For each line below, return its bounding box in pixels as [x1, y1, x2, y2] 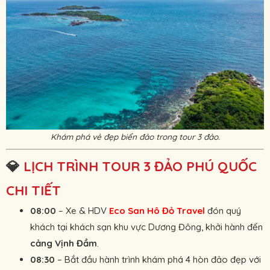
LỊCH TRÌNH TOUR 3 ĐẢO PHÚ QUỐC [20, 157, 257, 175]
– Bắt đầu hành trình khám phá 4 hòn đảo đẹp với [55, 254, 261, 266]
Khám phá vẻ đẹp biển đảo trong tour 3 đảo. [50, 131, 220, 142]
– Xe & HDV [56, 205, 109, 217]
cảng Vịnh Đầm [30, 237, 97, 250]
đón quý [205, 205, 241, 217]
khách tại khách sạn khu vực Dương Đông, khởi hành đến [30, 221, 263, 233]
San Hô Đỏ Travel [128, 205, 205, 217]
